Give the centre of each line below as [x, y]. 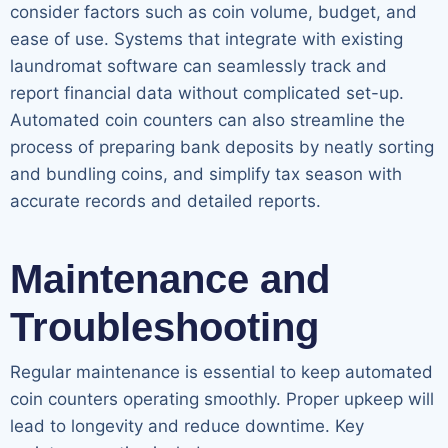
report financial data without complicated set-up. [207, 93]
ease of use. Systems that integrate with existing [206, 39]
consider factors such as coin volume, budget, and [213, 12]
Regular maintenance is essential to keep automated [221, 372]
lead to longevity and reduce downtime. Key [187, 426]
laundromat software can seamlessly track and [198, 66]
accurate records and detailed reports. [165, 201]
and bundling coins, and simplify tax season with [206, 174]
